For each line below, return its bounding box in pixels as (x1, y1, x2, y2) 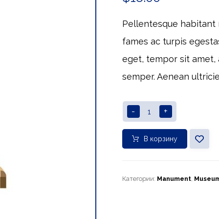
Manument (156, 175, 191, 182)
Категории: (122, 175, 157, 182)
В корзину (143, 135, 177, 143)
